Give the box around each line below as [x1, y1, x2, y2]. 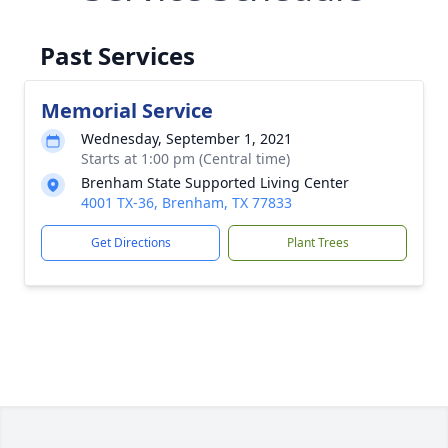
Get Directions [90, 234, 171, 251]
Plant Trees [286, 234, 349, 251]
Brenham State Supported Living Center [81, 173, 349, 192]
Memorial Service [41, 97, 213, 124]
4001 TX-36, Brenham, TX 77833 [81, 193, 292, 212]
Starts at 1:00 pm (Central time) [81, 149, 290, 168]
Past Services [40, 39, 195, 72]
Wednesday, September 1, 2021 [81, 129, 292, 148]
